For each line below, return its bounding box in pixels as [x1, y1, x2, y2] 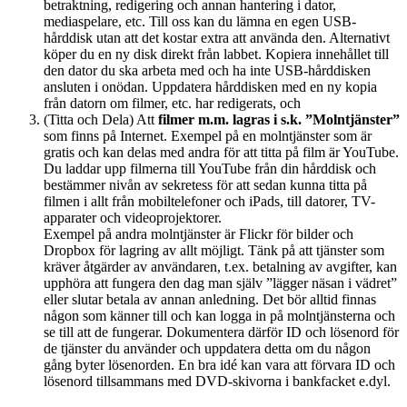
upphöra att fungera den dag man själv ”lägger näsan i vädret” [44, 274, 397, 291]
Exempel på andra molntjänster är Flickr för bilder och [44, 225, 353, 242]
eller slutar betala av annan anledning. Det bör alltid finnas [44, 291, 376, 307]
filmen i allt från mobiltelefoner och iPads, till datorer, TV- [44, 193, 375, 209]
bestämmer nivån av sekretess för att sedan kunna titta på [44, 176, 367, 193]
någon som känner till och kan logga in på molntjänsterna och [44, 307, 395, 323]
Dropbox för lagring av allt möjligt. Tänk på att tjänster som [44, 242, 384, 258]
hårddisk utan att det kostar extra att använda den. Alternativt [44, 29, 390, 45]
